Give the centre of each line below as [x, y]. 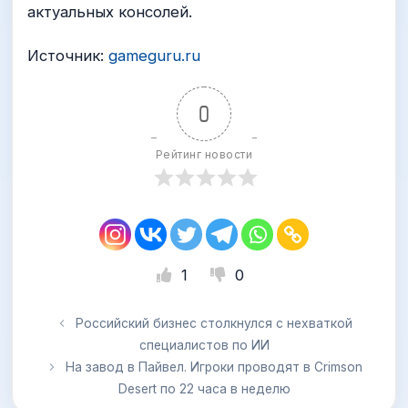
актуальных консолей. [110, 12]
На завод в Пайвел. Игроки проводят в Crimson [214, 367]
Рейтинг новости [204, 154]
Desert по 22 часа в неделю [204, 389]
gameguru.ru [154, 55]
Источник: [68, 55]
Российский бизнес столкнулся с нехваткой [214, 324]
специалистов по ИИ [204, 346]
